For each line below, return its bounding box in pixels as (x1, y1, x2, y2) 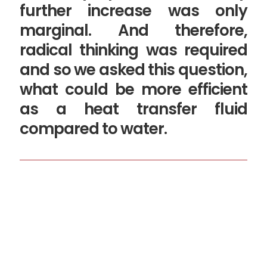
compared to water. (20, 118, 167, 140)
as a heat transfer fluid (20, 98, 247, 120)
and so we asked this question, (20, 59, 247, 81)
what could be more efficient (20, 79, 247, 101)
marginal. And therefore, (20, 20, 247, 42)
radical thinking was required (20, 39, 247, 61)
